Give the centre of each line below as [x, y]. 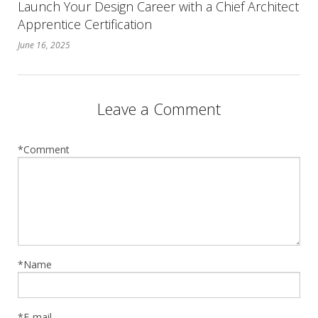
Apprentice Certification [85, 24]
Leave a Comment [159, 108]
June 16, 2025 [44, 45]
